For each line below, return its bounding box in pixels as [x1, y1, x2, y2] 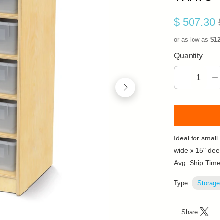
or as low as [174, 36, 211, 43]
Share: [181, 208, 200, 216]
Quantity [174, 52, 203, 60]
